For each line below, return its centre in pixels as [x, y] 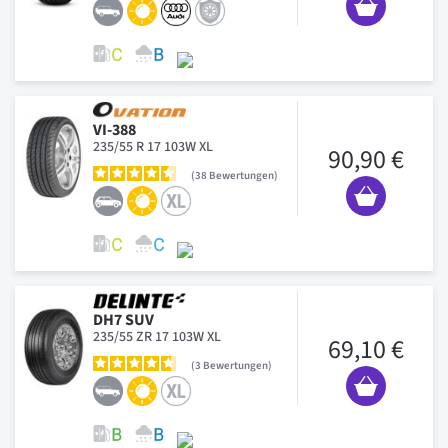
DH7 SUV [123, 319]
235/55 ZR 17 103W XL [157, 336]
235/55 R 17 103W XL [153, 146]
